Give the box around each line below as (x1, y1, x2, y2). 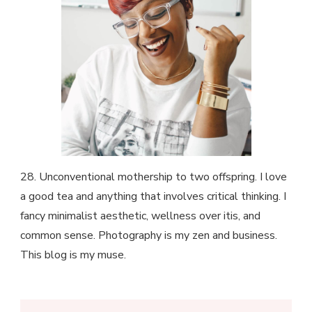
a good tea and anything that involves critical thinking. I (20, 189, 286, 205)
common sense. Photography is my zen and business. (20, 228, 277, 244)
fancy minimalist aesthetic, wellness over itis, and (20, 208, 260, 224)
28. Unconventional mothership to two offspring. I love (20, 169, 287, 185)
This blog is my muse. (20, 247, 126, 263)
